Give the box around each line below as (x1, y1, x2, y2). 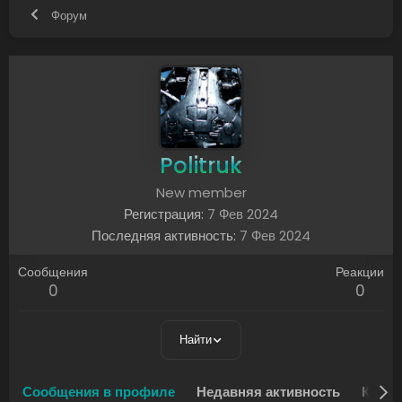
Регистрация (124, 205, 201, 223)
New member (155, 183, 247, 202)
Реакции (336, 264, 384, 281)
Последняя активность (92, 226, 233, 245)
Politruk (160, 151, 242, 180)
